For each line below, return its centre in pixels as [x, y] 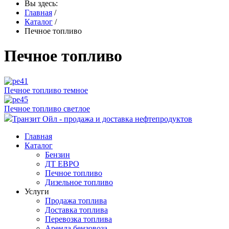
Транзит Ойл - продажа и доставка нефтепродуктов [102, 119]
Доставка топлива [76, 210]
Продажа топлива [76, 200]
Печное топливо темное [46, 90]
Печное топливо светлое [47, 108]
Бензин [58, 154]
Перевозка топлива [78, 219]
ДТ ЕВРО [62, 164]
